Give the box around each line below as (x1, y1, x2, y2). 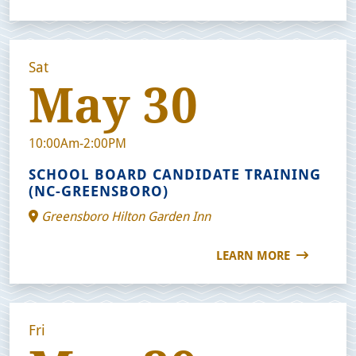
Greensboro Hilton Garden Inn (38, 207, 211, 224)
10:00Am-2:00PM (29, 133, 126, 151)
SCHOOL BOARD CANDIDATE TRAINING (29, 164, 321, 184)
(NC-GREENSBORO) (29, 180, 168, 200)
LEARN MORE (216, 246, 293, 263)
